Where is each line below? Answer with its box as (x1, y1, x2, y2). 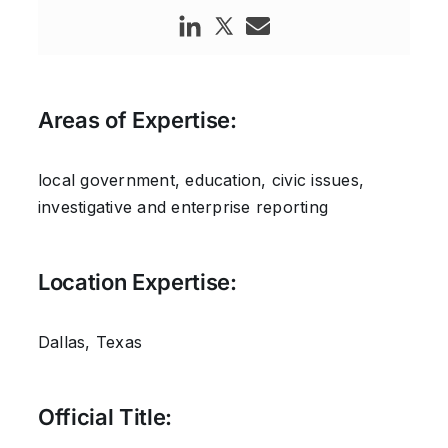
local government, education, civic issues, (37, 169, 365, 190)
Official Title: (37, 404, 173, 431)
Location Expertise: (37, 269, 237, 296)
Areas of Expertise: (37, 107, 237, 134)
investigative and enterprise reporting (37, 196, 329, 217)
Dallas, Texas (37, 331, 143, 352)
